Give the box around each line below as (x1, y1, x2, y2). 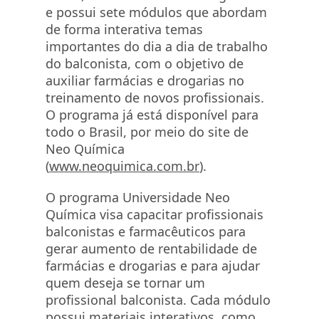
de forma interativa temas (46, 21, 203, 38)
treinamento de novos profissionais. (46, 89, 264, 106)
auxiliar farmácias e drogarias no (46, 72, 244, 89)
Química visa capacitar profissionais (46, 206, 263, 223)
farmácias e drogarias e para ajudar (46, 257, 260, 274)
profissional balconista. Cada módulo (46, 291, 271, 308)
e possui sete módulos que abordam (46, 4, 267, 21)
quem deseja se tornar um (46, 274, 205, 291)
